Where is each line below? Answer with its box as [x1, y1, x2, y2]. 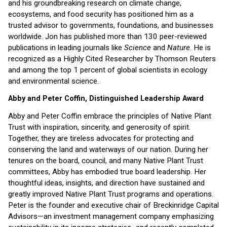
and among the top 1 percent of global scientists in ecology [8, 65, 207, 74]
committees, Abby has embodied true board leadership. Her [8, 167, 206, 176]
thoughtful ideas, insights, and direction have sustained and [8, 178, 205, 187]
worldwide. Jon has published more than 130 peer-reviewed [8, 31, 207, 41]
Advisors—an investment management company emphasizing [8, 211, 214, 221]
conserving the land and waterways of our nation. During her [8, 144, 208, 154]
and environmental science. [8, 76, 99, 86]
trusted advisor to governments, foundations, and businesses [8, 20, 213, 30]
